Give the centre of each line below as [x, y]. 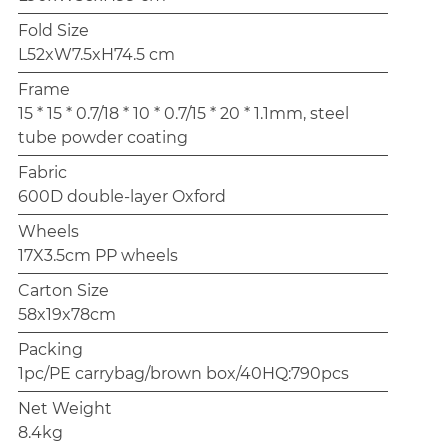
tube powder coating [103, 138]
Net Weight [65, 409]
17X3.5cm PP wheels [98, 256]
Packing [50, 350]
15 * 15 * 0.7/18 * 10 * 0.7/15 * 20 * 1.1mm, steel [183, 114]
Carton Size [63, 291]
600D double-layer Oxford [122, 197]
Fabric [42, 173]
